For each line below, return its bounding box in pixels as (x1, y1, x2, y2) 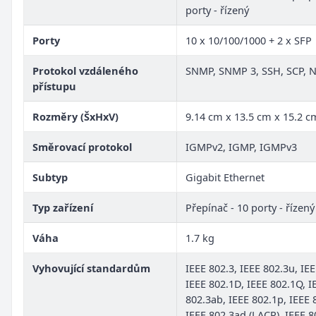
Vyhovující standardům (32, 260, 150, 275)
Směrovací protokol (32, 139, 132, 154)
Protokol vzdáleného (32, 63, 138, 78)
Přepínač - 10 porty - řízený (186, 200, 315, 214)
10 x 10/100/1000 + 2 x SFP (186, 32, 312, 47)
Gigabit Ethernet (186, 169, 265, 184)
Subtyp (32, 169, 68, 184)
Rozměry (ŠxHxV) (32, 109, 119, 123)
